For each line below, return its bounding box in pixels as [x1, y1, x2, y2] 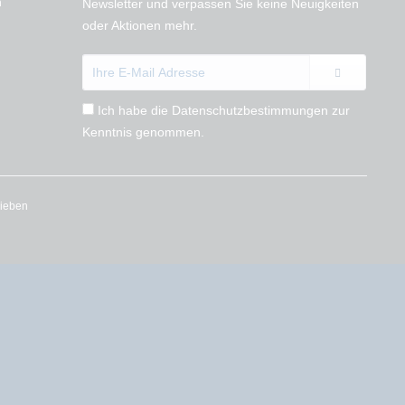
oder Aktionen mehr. [82, 18, 197, 33]
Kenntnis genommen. [82, 125, 204, 139]
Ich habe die [98, 103, 172, 118]
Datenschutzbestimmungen [172, 103, 328, 118]
